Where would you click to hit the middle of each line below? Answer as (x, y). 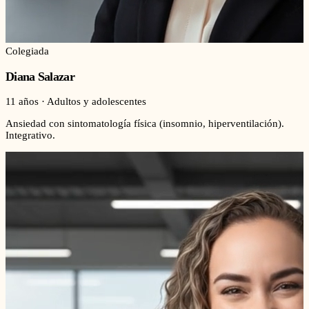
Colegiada (27, 51)
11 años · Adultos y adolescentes (76, 102)
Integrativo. (30, 136)
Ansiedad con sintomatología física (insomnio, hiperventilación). (145, 124)
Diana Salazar (40, 76)
